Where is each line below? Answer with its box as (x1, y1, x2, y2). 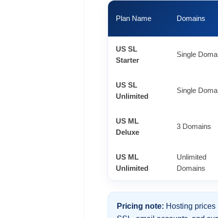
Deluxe (116, 128, 139, 136)
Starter (116, 56, 139, 64)
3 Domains (177, 122, 211, 130)
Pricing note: (117, 202, 164, 210)
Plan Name (116, 14, 151, 22)
